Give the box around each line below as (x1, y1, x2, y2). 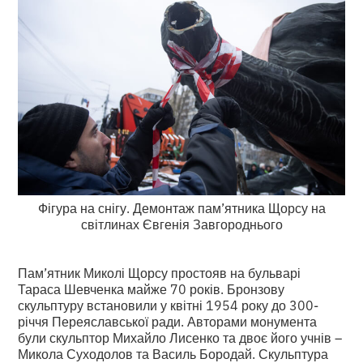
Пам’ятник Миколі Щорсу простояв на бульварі (18, 263, 301, 281)
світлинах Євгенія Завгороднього (80, 214, 283, 233)
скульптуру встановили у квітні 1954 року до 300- (18, 295, 319, 314)
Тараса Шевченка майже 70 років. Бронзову (18, 279, 285, 297)
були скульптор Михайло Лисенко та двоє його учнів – (18, 327, 343, 346)
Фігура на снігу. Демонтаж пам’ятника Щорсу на (37, 198, 326, 216)
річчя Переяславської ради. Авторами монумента (18, 311, 318, 330)
